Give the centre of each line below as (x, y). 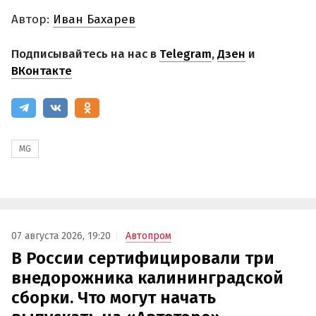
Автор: (32, 19)
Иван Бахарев (94, 19)
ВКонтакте (42, 71)
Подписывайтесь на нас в (85, 54)
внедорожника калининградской (147, 278)
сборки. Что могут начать (114, 297)
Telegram (186, 54)
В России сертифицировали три (143, 258)
